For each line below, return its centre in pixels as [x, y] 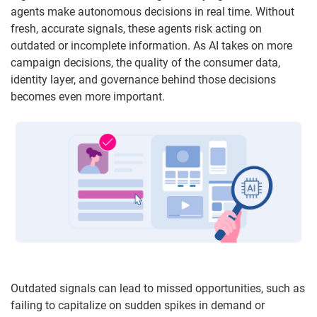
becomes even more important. [88, 96]
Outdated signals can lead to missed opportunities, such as [158, 289]
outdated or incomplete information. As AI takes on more [151, 45]
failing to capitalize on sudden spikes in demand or [138, 306]
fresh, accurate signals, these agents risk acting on [136, 28]
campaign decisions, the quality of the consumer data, [145, 62]
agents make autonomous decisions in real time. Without [152, 11]
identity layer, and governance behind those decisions [143, 79]
